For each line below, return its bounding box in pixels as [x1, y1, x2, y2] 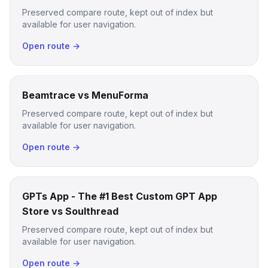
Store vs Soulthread [22, 205, 118, 217]
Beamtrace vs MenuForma [22, 89, 148, 101]
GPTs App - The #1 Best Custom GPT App [22, 190, 217, 202]
